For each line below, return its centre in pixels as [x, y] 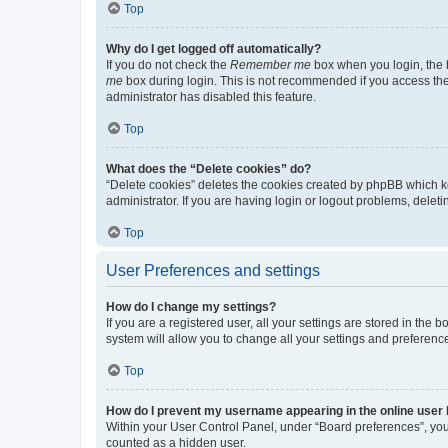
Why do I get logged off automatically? [213, 49]
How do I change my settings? [191, 307]
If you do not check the [168, 65]
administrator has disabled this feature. [211, 97]
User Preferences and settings [213, 270]
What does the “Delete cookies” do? [208, 169]
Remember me [270, 65]
